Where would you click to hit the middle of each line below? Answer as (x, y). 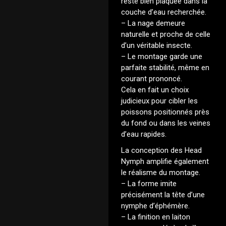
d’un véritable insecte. (157, 45)
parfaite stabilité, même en (165, 68)
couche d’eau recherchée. (164, 12)
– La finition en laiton (156, 217)
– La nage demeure (153, 23)
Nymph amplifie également (165, 161)
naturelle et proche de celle (166, 34)
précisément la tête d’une (163, 195)
